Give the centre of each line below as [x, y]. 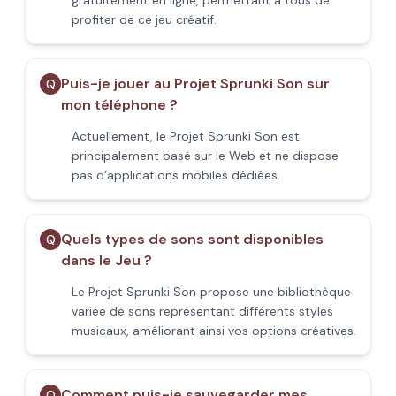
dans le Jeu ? [107, 260]
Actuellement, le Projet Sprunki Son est [186, 136]
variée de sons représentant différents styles [202, 311]
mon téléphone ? [119, 105]
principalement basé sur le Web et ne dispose [205, 156]
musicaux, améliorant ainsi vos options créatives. [214, 331]
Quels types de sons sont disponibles [192, 239]
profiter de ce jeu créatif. [144, 19]
